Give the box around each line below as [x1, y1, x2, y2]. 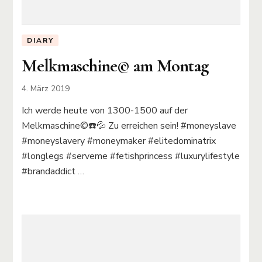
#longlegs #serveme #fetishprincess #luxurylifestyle [22, 150, 240, 163]
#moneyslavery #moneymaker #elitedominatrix [22, 135, 216, 148]
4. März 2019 [22, 83, 70, 95]
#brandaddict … [22, 165, 85, 178]
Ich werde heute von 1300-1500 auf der [22, 104, 188, 118]
